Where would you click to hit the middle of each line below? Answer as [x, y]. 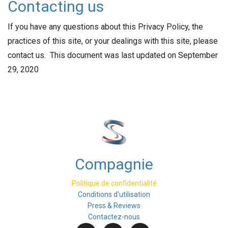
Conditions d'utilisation [114, 194]
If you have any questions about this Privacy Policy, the [105, 27]
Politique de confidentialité [114, 183]
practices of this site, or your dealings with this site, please [113, 41]
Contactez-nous [114, 217]
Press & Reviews [114, 205]
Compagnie [114, 164]
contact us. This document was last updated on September [113, 55]
